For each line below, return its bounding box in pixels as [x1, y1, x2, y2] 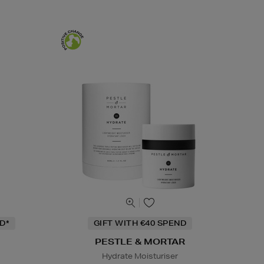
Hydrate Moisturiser [101, 251, 178, 262]
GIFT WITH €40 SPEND [93, 218, 186, 229]
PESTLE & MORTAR [94, 236, 185, 247]
